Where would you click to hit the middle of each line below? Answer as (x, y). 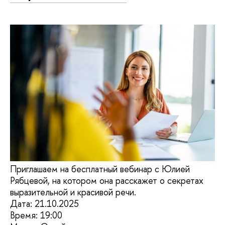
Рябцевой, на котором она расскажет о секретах (107, 181)
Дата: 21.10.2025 (44, 204)
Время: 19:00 (36, 215)
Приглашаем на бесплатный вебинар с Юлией (100, 169)
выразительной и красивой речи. (73, 192)
